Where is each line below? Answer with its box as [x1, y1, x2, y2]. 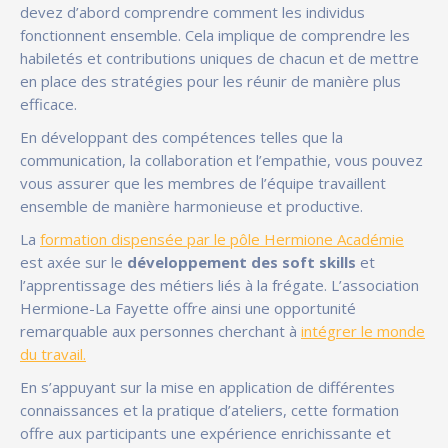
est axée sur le [20, 251, 127, 272]
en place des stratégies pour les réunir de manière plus [20, 70, 401, 91]
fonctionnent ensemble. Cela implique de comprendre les [20, 24, 410, 45]
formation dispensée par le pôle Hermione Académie [40, 228, 404, 249]
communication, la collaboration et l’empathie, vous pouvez [20, 149, 423, 170]
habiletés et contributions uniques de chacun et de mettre [20, 47, 419, 68]
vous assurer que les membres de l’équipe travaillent [20, 172, 386, 193]
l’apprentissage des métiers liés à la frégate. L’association [20, 274, 419, 295]
